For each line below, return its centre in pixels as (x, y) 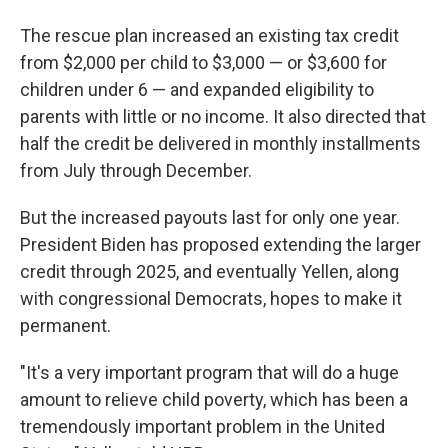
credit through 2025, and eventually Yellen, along (209, 271)
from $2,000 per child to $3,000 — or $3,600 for (203, 62)
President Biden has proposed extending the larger (220, 244)
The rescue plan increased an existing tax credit (209, 35)
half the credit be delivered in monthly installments (220, 143)
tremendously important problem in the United (202, 426)
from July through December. (136, 170)
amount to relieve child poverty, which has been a (214, 399)
